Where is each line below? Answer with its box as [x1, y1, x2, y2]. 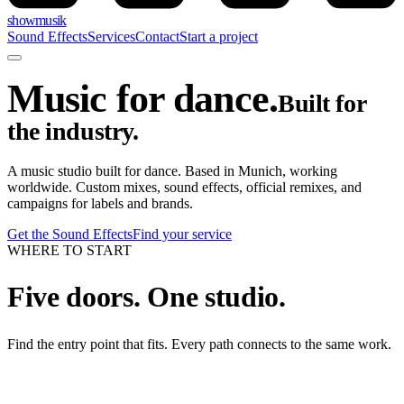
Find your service [133, 225, 232, 242]
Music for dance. [7, 76, 278, 121]
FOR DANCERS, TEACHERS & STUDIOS [32, 384, 298, 400]
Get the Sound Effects [7, 225, 133, 242]
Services [87, 29, 135, 44]
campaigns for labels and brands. [7, 195, 193, 211]
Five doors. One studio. [7, 280, 286, 314]
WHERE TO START [7, 242, 132, 258]
